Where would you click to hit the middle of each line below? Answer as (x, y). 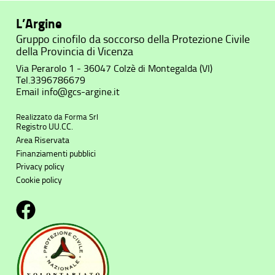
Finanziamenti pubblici (56, 153)
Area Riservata (43, 140)
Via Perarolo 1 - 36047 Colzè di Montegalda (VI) (114, 68)
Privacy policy (41, 167)
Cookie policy (39, 180)
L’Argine (39, 23)
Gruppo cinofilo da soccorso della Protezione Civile (133, 39)
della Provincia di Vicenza (75, 51)
